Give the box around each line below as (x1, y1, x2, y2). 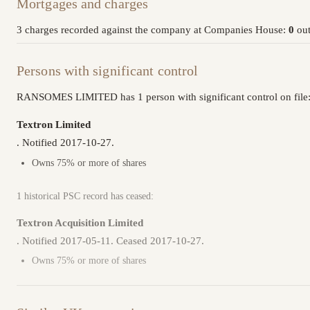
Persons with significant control (17, 62, 199, 78)
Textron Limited (17, 118, 91, 130)
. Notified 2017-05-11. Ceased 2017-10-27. (17, 235, 204, 246)
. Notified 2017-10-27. (17, 137, 114, 149)
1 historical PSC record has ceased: (17, 190, 154, 201)
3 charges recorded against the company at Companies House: (17, 24, 289, 35)
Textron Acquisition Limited (17, 217, 143, 228)
